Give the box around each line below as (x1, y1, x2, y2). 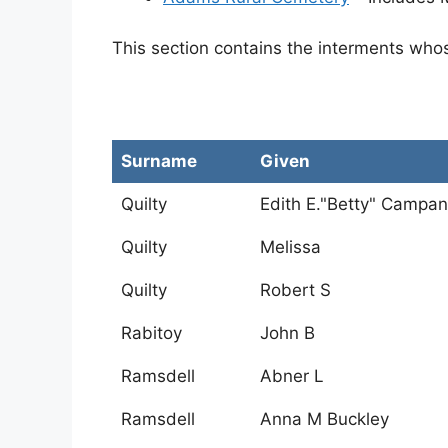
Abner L (260, 366, 324, 387)
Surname (121, 151, 197, 172)
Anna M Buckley (260, 409, 389, 430)
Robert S (260, 280, 331, 301)
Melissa (260, 237, 321, 258)
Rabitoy (121, 323, 182, 344)
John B (260, 323, 315, 344)
